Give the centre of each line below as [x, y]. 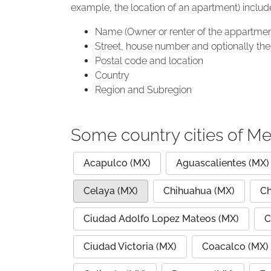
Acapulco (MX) [117, 163]
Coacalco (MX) [235, 247]
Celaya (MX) [111, 191]
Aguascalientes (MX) [223, 163]
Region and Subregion [143, 90]
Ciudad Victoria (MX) [130, 247]
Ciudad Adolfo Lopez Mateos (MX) [161, 219]
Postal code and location [149, 61]
